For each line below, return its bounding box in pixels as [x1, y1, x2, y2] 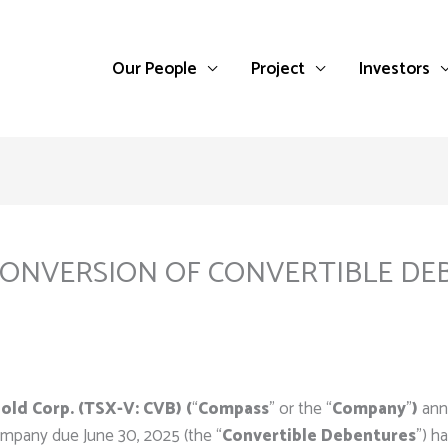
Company [332, 395, 406, 423]
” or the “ [269, 395, 332, 423]
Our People [112, 54, 197, 83]
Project [251, 54, 305, 83]
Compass [198, 395, 269, 423]
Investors [359, 54, 430, 83]
